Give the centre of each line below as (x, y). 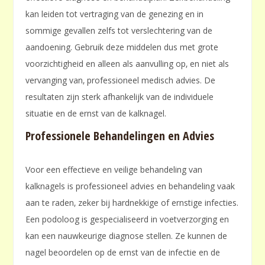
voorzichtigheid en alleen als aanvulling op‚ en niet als (127, 64)
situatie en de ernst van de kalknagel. (96, 114)
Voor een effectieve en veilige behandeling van (114, 170)
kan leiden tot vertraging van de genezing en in (115, 14)
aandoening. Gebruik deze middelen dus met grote (122, 47)
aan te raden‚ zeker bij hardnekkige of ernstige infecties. (132, 203)
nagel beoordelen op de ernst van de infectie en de (123, 253)
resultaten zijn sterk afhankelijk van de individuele (120, 97)
